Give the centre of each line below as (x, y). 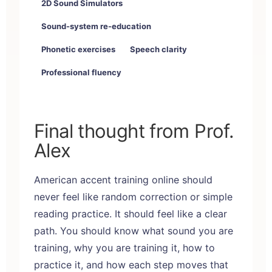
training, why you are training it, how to (124, 247)
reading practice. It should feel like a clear (131, 213)
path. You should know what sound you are (134, 230)
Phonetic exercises (78, 49)
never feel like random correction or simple (133, 196)
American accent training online (107, 179)
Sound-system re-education (96, 26)
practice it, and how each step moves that (131, 264)
